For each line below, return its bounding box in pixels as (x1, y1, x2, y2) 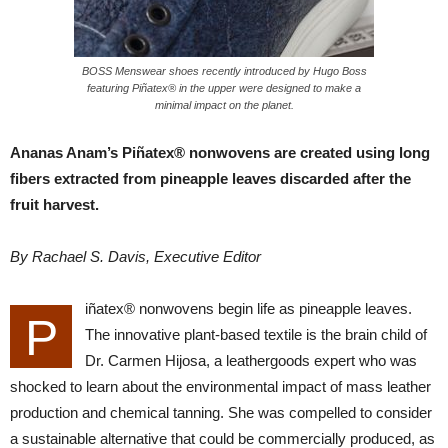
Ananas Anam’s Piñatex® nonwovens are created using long (10, 144, 430, 161)
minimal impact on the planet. (154, 99, 294, 111)
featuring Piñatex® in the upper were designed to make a (87, 82, 361, 94)
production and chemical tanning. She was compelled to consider (10, 404, 432, 421)
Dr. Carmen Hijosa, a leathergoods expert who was (85, 352, 417, 369)
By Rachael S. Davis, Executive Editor (10, 248, 261, 265)
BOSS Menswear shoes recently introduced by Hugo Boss (81, 65, 367, 77)
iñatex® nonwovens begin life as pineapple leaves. (85, 300, 412, 317)
